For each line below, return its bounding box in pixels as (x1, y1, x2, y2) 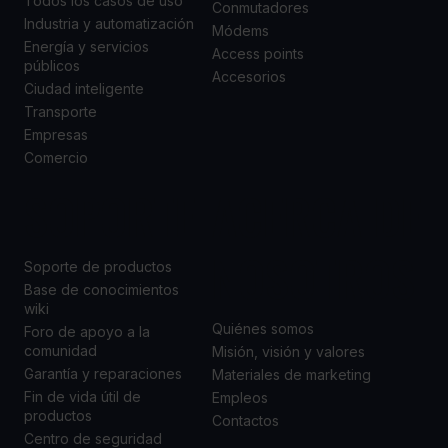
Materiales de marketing (212, 366, 371, 384)
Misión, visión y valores (212, 343, 365, 361)
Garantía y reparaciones (24, 365, 182, 383)
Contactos (212, 412, 279, 430)
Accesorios (212, 68, 286, 86)
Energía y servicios (24, 38, 149, 56)
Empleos (212, 389, 268, 407)
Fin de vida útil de (24, 388, 141, 406)
